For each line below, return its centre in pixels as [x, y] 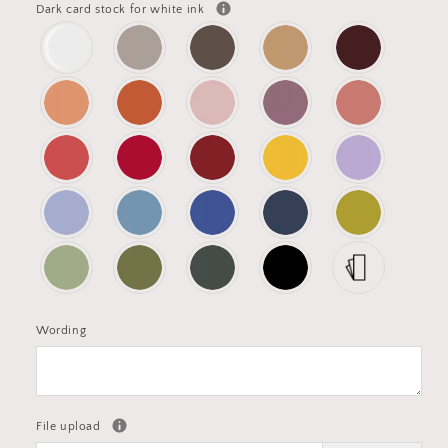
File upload [70, 427]
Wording [61, 331]
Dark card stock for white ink [122, 10]
